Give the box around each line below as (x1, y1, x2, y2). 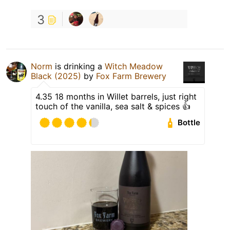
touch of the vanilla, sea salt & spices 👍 (35, 101, 190, 111)
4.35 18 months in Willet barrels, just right (35, 91, 197, 102)
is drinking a (52, 61, 105, 71)
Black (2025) (31, 70, 81, 81)
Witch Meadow (105, 61, 163, 71)
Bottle (178, 118, 201, 128)
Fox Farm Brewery (96, 70, 166, 81)
